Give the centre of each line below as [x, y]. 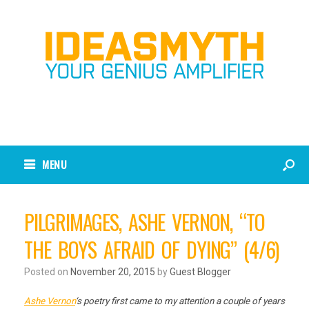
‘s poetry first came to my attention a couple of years [180, 301]
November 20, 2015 [113, 271]
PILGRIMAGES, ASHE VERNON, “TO [144, 221]
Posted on [50, 271]
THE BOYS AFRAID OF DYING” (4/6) [152, 249]
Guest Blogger [200, 271]
